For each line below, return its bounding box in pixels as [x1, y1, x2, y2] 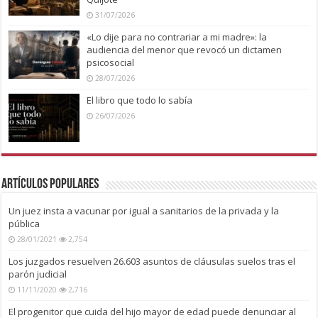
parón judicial [9, 268, 67, 281]
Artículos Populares [1, 177, 99, 192]
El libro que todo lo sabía [87, 93, 193, 106]
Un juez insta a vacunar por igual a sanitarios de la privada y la [9, 204, 280, 218]
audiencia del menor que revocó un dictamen [87, 43, 283, 56]
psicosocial [87, 55, 135, 69]
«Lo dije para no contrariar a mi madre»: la [87, 30, 268, 43]
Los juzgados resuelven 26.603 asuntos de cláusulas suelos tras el [9, 255, 296, 268]
